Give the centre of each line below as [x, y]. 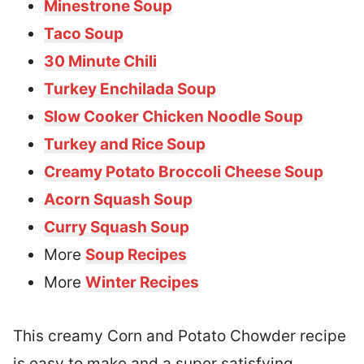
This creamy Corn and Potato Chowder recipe [180, 336]
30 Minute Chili [100, 61]
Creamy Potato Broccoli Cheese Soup [184, 171]
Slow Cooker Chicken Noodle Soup [173, 116]
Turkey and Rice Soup [125, 144]
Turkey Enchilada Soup [130, 89]
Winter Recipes [142, 282]
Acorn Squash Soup [118, 199]
